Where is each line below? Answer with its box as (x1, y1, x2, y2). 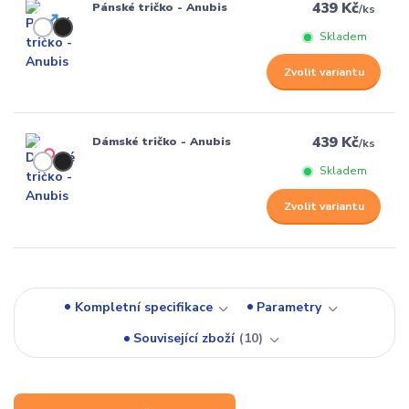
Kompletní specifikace (74, 298, 213, 316)
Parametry (257, 298, 322, 316)
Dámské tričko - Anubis (91, 134, 231, 150)
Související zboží (133, 330, 236, 348)
